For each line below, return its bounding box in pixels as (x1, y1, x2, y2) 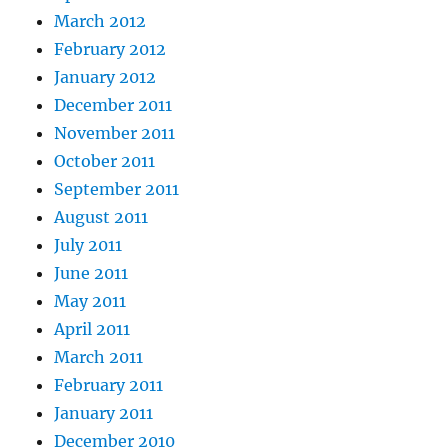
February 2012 (54, 39, 167, 60)
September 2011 (54, 179, 180, 200)
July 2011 (54, 235, 123, 256)
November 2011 (54, 123, 176, 144)
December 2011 (54, 95, 173, 116)
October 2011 (54, 151, 156, 172)
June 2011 (54, 263, 129, 284)
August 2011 (54, 207, 149, 228)
